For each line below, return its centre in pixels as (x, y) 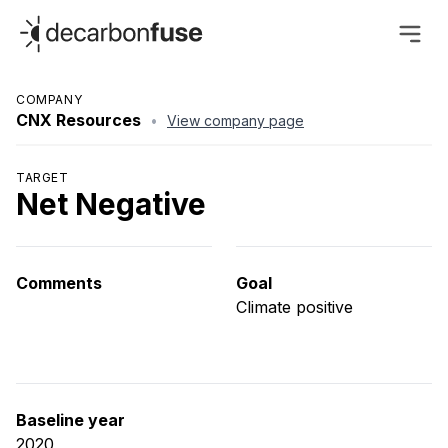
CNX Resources (78, 120)
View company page (235, 121)
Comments (59, 283)
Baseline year (70, 420)
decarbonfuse (68, 23)
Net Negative (111, 204)
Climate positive (294, 307)
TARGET (42, 178)
